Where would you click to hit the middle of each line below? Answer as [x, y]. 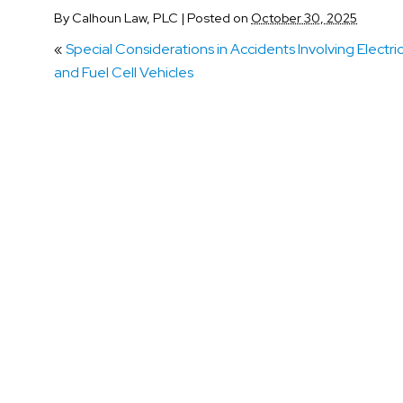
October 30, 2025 [304, 17]
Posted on [219, 17]
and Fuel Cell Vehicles [124, 72]
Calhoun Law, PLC [125, 17]
